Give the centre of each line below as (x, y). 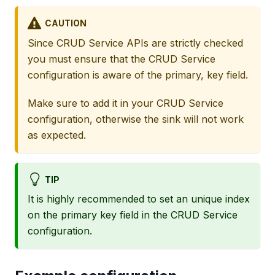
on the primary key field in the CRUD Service (133, 215)
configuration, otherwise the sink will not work (136, 119)
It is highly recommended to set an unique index (139, 199)
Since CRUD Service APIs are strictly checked (135, 43)
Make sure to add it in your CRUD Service (126, 103)
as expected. (57, 135)
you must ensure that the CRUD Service (122, 59)
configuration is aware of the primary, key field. (138, 75)
